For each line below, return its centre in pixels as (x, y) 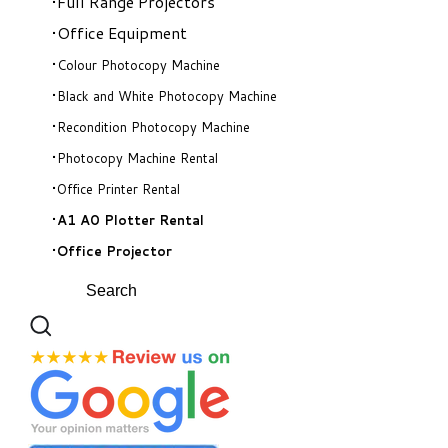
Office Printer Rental (118, 188)
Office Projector (114, 250)
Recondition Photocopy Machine (153, 126)
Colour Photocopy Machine (138, 64)
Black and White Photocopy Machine (167, 95)
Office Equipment (122, 32)
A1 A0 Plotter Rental (130, 219)
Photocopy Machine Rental (137, 157)
